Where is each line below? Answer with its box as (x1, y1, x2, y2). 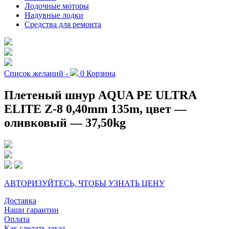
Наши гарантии (4, 205, 59, 214)
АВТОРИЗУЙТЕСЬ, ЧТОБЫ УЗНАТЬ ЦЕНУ (4, 178, 165, 188)
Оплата (4, 214, 30, 223)
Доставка (4, 196, 36, 205)
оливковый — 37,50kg (4, 116, 126, 129)
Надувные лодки (25, 10, 83, 19)
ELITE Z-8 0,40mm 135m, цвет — (4, 102, 187, 116)
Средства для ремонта (25, 19, 101, 29)
